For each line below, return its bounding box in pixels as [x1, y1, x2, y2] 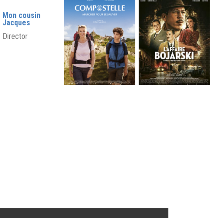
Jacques [2, 18, 30, 28]
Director [2, 32, 28, 41]
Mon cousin [2, 11, 40, 20]
